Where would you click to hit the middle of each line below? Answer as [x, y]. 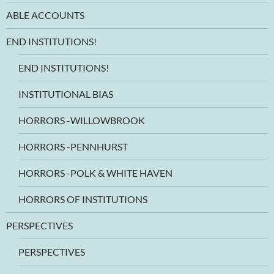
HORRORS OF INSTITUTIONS [83, 199]
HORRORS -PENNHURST [73, 146]
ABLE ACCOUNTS [45, 15]
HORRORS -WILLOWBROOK [82, 120]
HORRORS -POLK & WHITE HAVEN [95, 172]
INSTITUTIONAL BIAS [66, 94]
